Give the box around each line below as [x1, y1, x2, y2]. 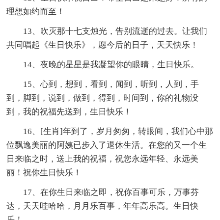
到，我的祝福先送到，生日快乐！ [6, 107, 132, 117]
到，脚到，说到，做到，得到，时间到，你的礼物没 [6, 93, 199, 103]
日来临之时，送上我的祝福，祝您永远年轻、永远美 [6, 154, 199, 164]
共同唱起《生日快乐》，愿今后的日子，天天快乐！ [6, 40, 199, 50]
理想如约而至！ [6, 7, 65, 17]
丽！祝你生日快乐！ [6, 168, 82, 178]
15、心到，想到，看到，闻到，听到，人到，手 [23, 80, 199, 89]
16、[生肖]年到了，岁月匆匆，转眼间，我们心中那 [23, 127, 214, 137]
